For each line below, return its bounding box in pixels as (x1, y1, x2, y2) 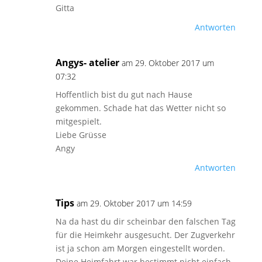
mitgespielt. (55, 116, 102, 127)
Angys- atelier (55, 56, 119, 69)
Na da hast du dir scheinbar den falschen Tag (55, 216, 236, 227)
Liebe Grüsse (55, 129, 106, 140)
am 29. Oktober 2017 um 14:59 (76, 198, 192, 209)
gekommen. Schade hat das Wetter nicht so (55, 102, 226, 113)
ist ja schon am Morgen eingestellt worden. (55, 243, 225, 254)
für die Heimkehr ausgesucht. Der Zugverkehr (55, 229, 235, 240)
